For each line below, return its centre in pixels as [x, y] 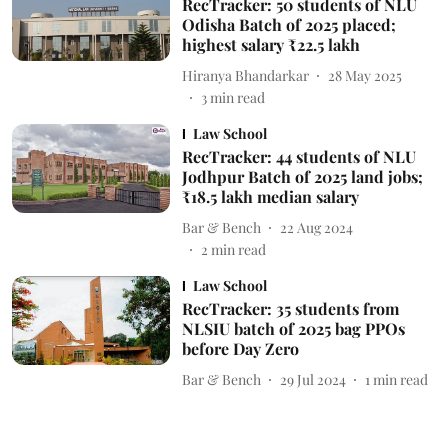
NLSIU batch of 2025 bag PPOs [293, 329]
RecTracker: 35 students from [290, 309]
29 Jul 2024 [312, 379]
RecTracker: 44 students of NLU [298, 157]
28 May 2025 [364, 75]
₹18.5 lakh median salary [270, 197]
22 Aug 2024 [316, 227]
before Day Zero [240, 349]
